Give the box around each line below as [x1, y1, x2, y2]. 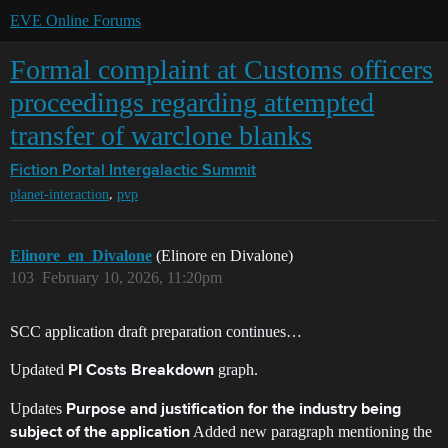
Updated [10, 361, 68, 379]
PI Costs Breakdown [68, 363, 214, 380]
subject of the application [10, 425, 190, 442]
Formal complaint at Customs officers [10, 54, 433, 85]
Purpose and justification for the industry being [66, 402, 401, 419]
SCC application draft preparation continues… [10, 323, 302, 341]
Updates [10, 400, 66, 418]
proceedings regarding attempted [10, 87, 374, 118]
